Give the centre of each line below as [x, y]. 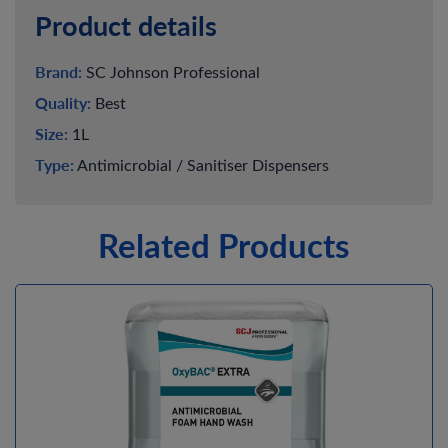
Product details [126, 25]
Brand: [58, 72]
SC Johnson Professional [171, 71]
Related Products [224, 245]
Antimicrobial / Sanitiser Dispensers [201, 164]
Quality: [63, 103]
